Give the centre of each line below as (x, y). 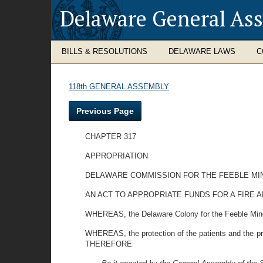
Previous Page (105, 111)
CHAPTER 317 (111, 136)
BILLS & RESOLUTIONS (104, 51)
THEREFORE (109, 244)
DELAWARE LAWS (202, 51)
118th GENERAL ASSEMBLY (119, 87)
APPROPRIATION (117, 156)
